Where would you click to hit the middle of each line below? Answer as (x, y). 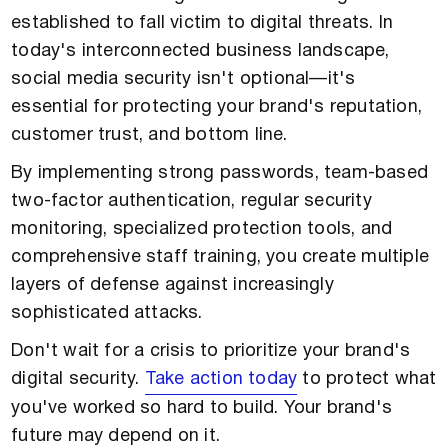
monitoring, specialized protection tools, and (202, 229)
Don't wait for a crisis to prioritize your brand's (211, 351)
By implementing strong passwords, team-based (220, 173)
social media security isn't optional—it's (183, 79)
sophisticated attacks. (107, 313)
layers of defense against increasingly (172, 285)
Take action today (221, 379)
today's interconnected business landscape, (200, 51)
